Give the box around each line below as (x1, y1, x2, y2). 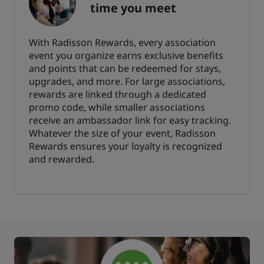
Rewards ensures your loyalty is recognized (29, 139, 222, 153)
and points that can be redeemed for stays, (29, 61, 221, 75)
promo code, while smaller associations (29, 100, 205, 114)
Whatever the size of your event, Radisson (29, 126, 216, 140)
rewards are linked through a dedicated (29, 87, 206, 101)
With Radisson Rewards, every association (29, 35, 216, 49)
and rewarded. (29, 152, 94, 166)
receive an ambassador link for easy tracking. (29, 113, 231, 127)
